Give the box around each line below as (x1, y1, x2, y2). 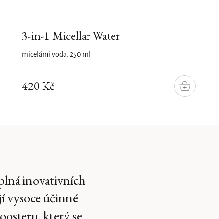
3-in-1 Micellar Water (22, 28, 120, 43)
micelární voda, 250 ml (22, 51, 91, 59)
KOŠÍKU (184, 91, 209, 97)
